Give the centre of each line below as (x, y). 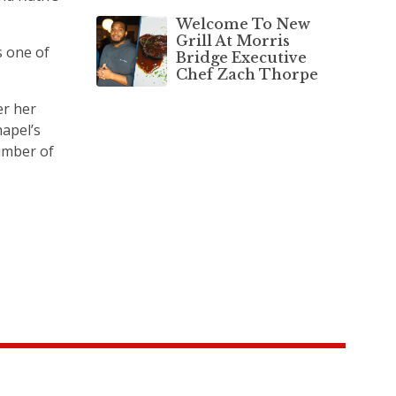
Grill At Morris (232, 40)
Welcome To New (243, 23)
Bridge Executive (241, 57)
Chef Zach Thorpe (247, 74)
